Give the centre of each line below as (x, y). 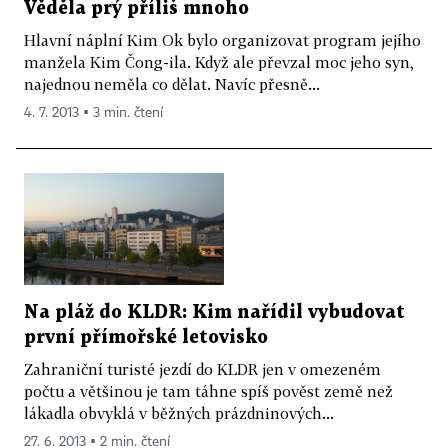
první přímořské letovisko (146, 338)
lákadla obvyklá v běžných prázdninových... (179, 413)
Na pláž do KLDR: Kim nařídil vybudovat (214, 313)
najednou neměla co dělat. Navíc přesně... (172, 83)
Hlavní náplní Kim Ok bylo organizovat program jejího (222, 39)
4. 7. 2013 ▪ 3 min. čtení (93, 112)
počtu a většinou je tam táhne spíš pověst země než (208, 391)
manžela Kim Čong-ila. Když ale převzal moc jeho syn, (219, 61)
